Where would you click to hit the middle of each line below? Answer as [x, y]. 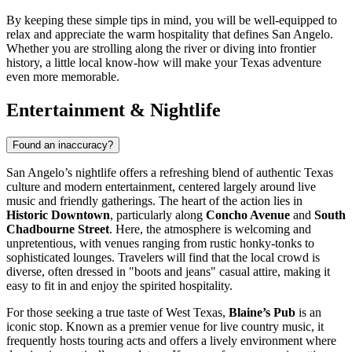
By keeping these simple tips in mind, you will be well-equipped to [172, 20]
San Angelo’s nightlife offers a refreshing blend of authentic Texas [170, 172]
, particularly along [158, 214]
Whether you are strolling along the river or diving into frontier [161, 48]
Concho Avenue [248, 214]
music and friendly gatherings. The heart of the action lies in [154, 200]
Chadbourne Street [58, 229]
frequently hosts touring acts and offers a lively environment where [171, 340]
